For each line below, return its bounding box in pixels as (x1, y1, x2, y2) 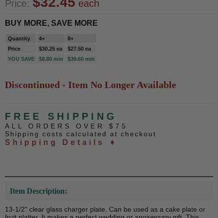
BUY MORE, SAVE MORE (5, 19, 98, 27)
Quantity (8, 36, 30, 41)
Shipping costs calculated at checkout (5, 130, 156, 138)
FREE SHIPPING (5, 111, 117, 122)
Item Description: (10, 187, 67, 195)
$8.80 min (39, 56, 63, 62)
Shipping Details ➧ (5, 138, 118, 146)
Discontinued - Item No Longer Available (5, 79, 176, 90)
